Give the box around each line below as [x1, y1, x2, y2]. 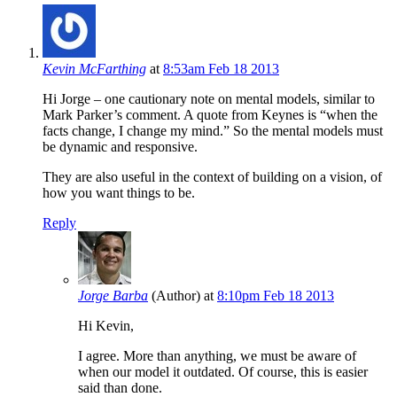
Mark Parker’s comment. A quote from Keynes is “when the [43, 107, 378, 123]
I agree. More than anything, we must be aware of [78, 348, 356, 364]
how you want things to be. [43, 185, 195, 201]
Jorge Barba [78, 288, 148, 304]
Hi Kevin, [78, 318, 134, 334]
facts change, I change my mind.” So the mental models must [43, 123, 383, 139]
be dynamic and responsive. [43, 139, 198, 155]
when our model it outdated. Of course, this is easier [78, 364, 368, 380]
